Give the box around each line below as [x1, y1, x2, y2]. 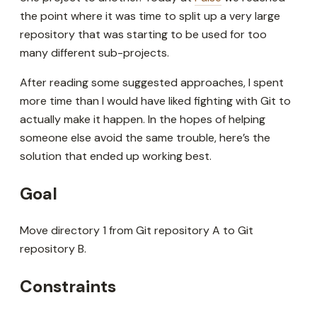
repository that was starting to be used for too [20, 27, 267, 42]
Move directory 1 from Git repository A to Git [20, 222, 253, 238]
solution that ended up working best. [20, 149, 212, 163]
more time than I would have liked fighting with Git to [20, 93, 291, 108]
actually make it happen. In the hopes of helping [20, 112, 265, 127]
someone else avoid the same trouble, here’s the [20, 130, 270, 145]
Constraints [20, 275, 116, 297]
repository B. [20, 241, 86, 256]
